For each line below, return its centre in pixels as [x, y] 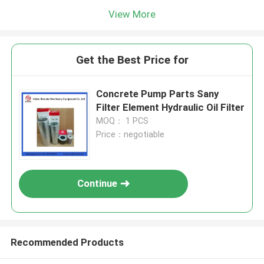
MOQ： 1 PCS [123, 121]
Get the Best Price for [132, 60]
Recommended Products [67, 242]
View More [132, 14]
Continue [98, 184]
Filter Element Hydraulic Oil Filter [171, 108]
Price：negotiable [131, 135]
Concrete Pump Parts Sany [158, 94]
